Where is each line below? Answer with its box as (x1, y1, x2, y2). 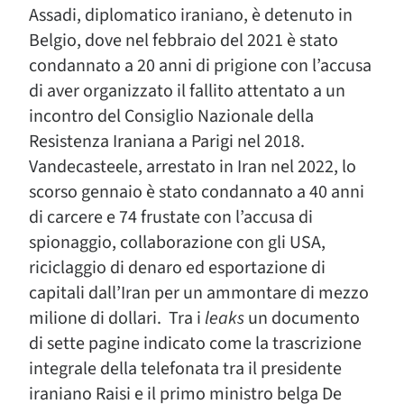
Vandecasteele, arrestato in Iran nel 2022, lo (29, 154, 356, 179)
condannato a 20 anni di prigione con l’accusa (29, 53, 372, 78)
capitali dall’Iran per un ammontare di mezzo (29, 280, 369, 306)
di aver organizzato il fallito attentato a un (29, 78, 345, 104)
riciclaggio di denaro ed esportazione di (29, 255, 326, 280)
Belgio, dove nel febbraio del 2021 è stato (29, 28, 338, 53)
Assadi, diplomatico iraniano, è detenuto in (29, 3, 353, 28)
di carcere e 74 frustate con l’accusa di (29, 205, 313, 230)
